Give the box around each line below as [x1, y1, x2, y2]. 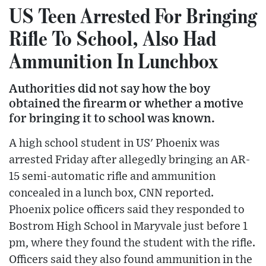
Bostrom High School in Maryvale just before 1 [9, 220, 248, 232]
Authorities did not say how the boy [9, 82, 210, 95]
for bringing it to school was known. [9, 112, 215, 125]
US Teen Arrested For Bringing [9, 2, 257, 28]
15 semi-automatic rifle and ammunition [9, 170, 216, 182]
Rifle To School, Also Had [9, 25, 216, 50]
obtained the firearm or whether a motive [9, 97, 243, 110]
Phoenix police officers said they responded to [9, 204, 245, 216]
